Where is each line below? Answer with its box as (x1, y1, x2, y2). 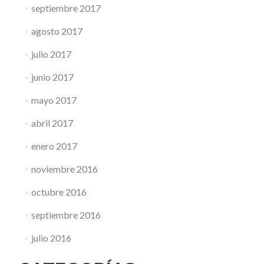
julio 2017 (31, 48, 71, 60)
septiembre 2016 (31, 209, 101, 220)
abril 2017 (31, 117, 73, 128)
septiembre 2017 (31, 2, 101, 14)
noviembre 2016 (31, 163, 98, 174)
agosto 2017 (31, 25, 82, 37)
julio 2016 (31, 232, 71, 243)
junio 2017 (31, 71, 74, 82)
